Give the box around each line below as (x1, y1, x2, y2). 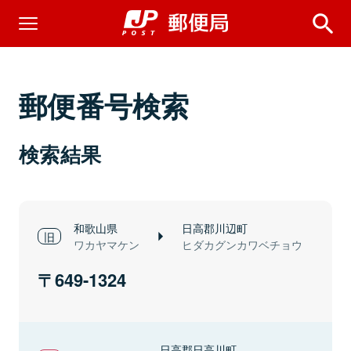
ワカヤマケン (74, 237, 139, 252)
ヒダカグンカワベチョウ (182, 237, 302, 252)
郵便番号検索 (19, 85, 190, 125)
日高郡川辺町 (182, 219, 248, 236)
